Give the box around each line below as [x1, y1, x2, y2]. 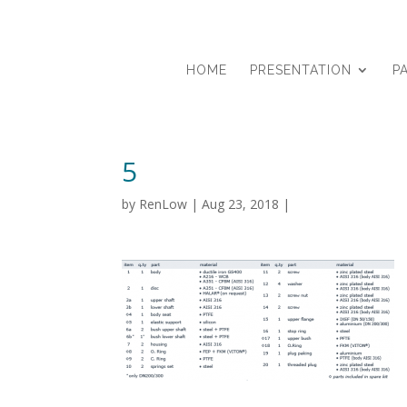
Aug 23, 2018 [202, 195, 280, 213]
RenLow [139, 195, 188, 213]
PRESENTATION [250, 63, 352, 77]
